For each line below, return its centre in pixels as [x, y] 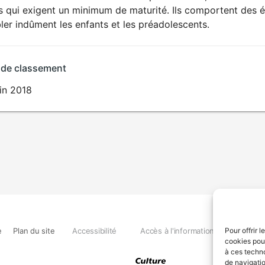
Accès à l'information [177, 230]
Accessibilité [95, 230]
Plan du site [34, 230]
